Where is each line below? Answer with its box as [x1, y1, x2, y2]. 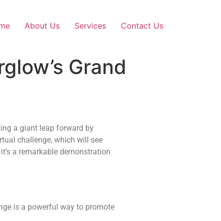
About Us [25, 21, 60, 31]
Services [74, 21, 106, 31]
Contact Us [121, 21, 163, 31]
